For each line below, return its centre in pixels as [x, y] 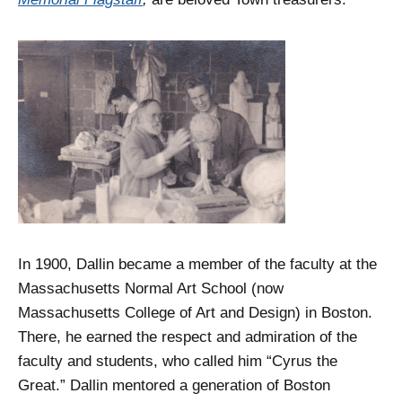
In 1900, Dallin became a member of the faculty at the [197, 265]
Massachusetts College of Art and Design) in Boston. [195, 313]
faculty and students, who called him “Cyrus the [178, 362]
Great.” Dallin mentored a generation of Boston [174, 386]
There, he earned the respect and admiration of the [188, 337]
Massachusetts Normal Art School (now [151, 289]
